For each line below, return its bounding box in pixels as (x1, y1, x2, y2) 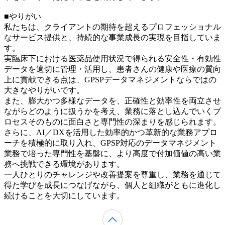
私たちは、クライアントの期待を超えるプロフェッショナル (4, 22, 221, 31)
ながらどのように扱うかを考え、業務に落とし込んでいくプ (4, 106, 221, 116)
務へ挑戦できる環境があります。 (4, 159, 125, 168)
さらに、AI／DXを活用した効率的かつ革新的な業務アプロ (4, 128, 217, 137)
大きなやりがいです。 (4, 85, 84, 94)
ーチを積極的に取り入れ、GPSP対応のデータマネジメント (4, 138, 216, 147)
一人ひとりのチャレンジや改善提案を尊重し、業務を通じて (4, 170, 221, 179)
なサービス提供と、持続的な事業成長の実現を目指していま (4, 33, 221, 42)
